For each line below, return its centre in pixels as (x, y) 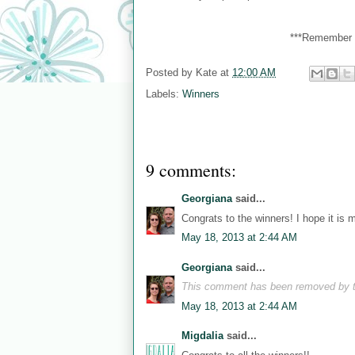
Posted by (171, 72)
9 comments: (191, 170)
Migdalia (202, 336)
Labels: (164, 94)
